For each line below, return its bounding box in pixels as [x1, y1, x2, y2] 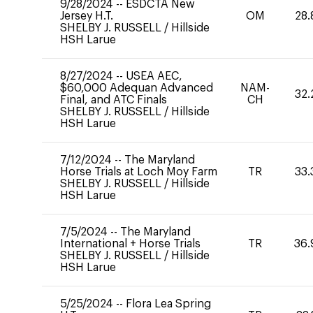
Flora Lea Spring [126, 298, 211, 310]
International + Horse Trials [60, 238, 201, 249]
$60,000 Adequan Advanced [60, 82, 213, 94]
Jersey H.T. [60, 10, 113, 22]
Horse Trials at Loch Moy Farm [60, 166, 217, 177]
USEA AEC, [126, 71, 182, 82]
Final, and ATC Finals [60, 94, 167, 105]
